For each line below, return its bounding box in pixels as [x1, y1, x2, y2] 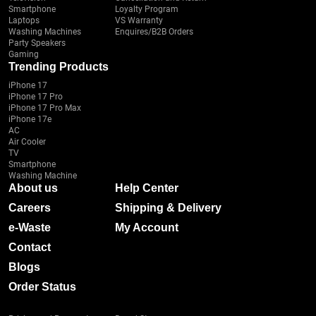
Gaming [8, 49, 39, 59]
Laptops [8, 16, 39, 25]
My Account [115, 221, 178, 233]
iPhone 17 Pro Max [8, 103, 81, 113]
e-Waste [8, 221, 51, 233]
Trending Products [8, 61, 109, 73]
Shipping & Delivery [115, 202, 221, 214]
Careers [8, 202, 51, 214]
